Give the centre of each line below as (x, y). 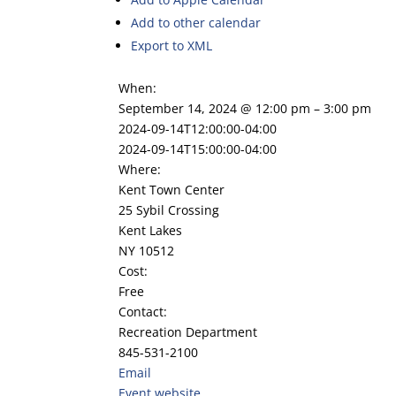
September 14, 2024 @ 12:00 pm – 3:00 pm (245, 108)
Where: (140, 169)
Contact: (143, 312)
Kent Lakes (151, 230)
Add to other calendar (196, 23)
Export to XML (172, 46)
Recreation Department (188, 332)
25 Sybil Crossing (169, 210)
